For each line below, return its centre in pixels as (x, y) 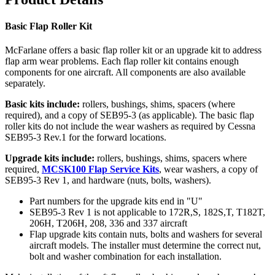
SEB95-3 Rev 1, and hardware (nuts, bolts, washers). (108, 180)
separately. (25, 83)
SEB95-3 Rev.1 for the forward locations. (86, 137)
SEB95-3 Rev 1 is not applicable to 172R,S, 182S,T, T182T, (147, 212)
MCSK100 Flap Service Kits (100, 169)
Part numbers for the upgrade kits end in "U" (116, 201)
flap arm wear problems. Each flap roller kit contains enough (122, 61)
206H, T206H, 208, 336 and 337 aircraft (108, 223)
